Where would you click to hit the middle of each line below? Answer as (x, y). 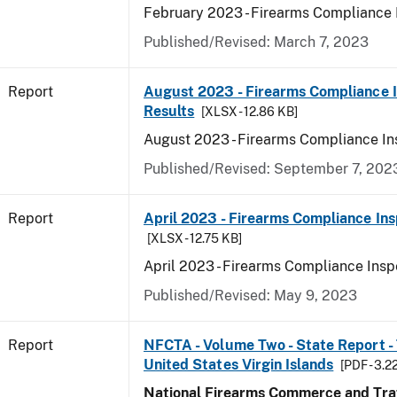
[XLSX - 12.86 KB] (250, 112)
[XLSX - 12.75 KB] (195, 238)
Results (169, 111)
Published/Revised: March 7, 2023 (256, 42)
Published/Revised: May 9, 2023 (250, 296)
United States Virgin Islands (239, 365)
